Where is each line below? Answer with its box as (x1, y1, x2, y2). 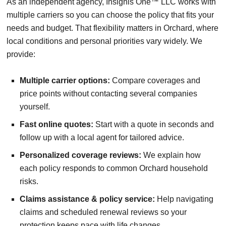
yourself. (20, 102, 50, 111)
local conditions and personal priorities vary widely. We (7, 37, 202, 46)
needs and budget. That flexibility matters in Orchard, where (7, 24, 218, 33)
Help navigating (155, 195, 213, 204)
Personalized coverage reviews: (20, 151, 141, 160)
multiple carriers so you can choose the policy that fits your (7, 11, 214, 20)
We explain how (141, 151, 201, 160)
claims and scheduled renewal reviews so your (20, 208, 187, 217)
